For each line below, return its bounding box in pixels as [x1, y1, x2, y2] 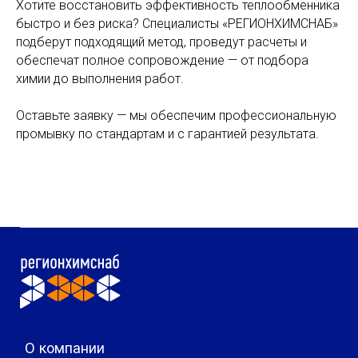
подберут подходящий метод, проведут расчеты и [16, 34, 307, 50]
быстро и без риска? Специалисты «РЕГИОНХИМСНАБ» [16, 16, 338, 31]
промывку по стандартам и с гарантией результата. [16, 126, 319, 141]
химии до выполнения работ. [16, 71, 184, 86]
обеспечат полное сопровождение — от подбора [16, 53, 308, 68]
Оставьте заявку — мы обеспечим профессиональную [16, 108, 336, 123]
